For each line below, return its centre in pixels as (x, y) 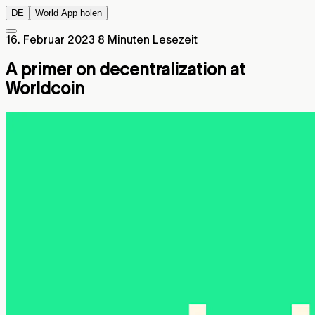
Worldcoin (45, 88)
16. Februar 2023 (50, 39)
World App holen (69, 13)
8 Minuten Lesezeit (148, 39)
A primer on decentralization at (126, 69)
